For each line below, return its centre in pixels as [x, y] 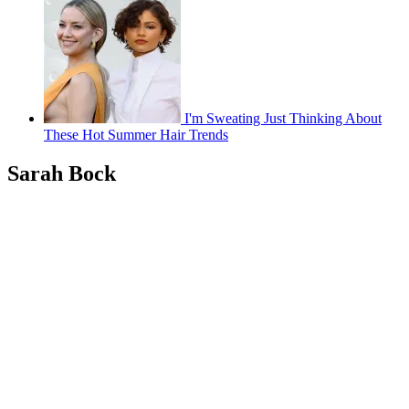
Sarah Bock [62, 173]
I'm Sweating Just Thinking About [283, 118]
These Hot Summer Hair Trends [136, 134]
